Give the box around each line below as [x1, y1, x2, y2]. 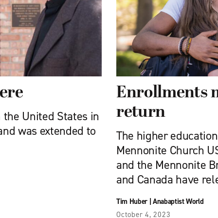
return [116, 103, 165, 122]
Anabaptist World [152, 197, 204, 206]
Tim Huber [116, 197, 147, 206]
